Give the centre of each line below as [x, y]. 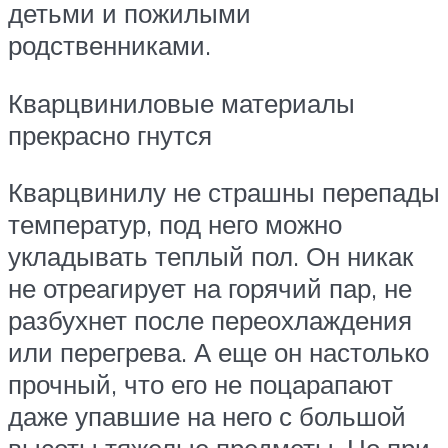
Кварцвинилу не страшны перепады [224, 192]
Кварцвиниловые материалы [181, 102]
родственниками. [109, 45]
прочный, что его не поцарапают [200, 384]
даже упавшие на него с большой [207, 416]
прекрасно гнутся [110, 134]
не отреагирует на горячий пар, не [210, 288]
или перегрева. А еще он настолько [218, 352]
